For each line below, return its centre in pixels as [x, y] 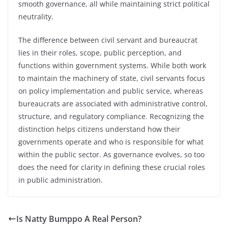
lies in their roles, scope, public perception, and [100, 53]
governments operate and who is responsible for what [111, 142]
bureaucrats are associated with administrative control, [113, 104]
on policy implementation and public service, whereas [111, 91]
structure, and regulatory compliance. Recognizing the [111, 116]
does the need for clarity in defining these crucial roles [112, 167]
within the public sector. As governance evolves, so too [111, 154]
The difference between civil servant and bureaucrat [108, 40]
